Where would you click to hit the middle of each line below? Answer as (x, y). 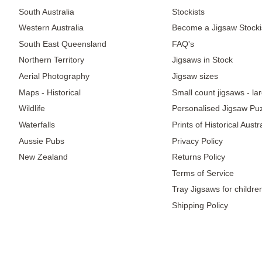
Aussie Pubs (42, 141)
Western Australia (51, 28)
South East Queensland (63, 44)
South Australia (46, 11)
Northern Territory (51, 60)
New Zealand (43, 157)
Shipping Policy (200, 205)
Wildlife (32, 108)
